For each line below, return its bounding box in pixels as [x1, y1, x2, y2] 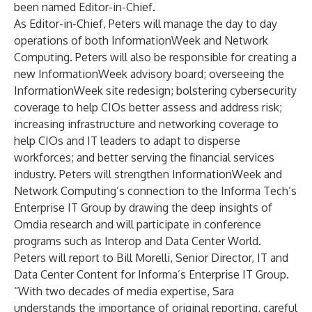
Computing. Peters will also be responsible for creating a [14, 50, 297, 64]
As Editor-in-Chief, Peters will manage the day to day [14, 17, 277, 31]
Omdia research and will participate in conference [14, 217, 261, 231]
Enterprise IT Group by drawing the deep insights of [14, 201, 272, 214]
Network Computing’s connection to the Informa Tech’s [14, 184, 297, 198]
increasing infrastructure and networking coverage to [14, 117, 279, 131]
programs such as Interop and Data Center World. [14, 234, 261, 248]
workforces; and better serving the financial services [14, 150, 274, 164]
